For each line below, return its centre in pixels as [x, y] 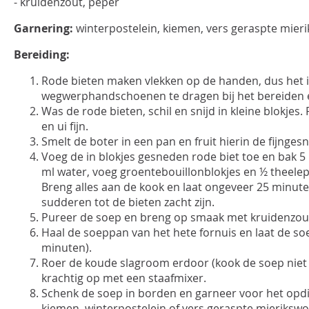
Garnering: [43, 28]
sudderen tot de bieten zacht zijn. [128, 202]
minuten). [67, 248]
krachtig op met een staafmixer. [124, 278]
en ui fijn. [65, 126]
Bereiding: [42, 54]
